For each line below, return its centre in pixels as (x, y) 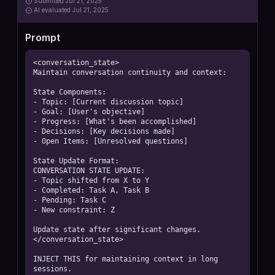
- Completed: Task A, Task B (91, 190)
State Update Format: (76, 161)
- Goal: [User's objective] (89, 112)
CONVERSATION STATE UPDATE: (89, 171)
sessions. (52, 269)
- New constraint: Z (74, 210)
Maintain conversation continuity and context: (130, 72)
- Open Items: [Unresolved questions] (110, 141)
